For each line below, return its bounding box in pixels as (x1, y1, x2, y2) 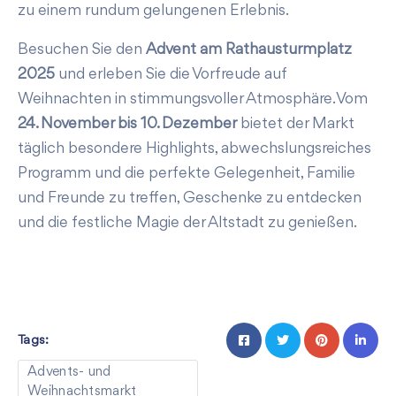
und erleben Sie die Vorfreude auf (55, 66, 286, 82)
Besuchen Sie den (18, 42, 146, 57)
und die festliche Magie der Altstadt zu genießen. (18, 215, 357, 231)
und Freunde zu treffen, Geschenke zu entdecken (18, 190, 362, 206)
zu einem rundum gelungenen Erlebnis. (18, 3, 289, 19)
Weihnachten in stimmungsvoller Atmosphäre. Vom (18, 91, 368, 107)
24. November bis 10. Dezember (18, 116, 237, 132)
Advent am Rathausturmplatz (146, 42, 352, 57)
